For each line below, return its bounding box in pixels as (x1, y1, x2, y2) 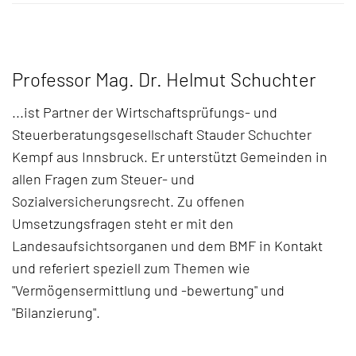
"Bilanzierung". (12, 304, 100, 322)
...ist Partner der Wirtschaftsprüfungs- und (12, 103, 277, 122)
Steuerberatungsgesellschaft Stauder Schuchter (12, 126, 311, 144)
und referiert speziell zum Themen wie (12, 259, 250, 277)
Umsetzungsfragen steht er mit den (12, 215, 234, 233)
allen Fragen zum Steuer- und (12, 170, 195, 188)
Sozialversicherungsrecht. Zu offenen (12, 192, 245, 211)
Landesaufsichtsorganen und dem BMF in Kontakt (12, 237, 323, 255)
